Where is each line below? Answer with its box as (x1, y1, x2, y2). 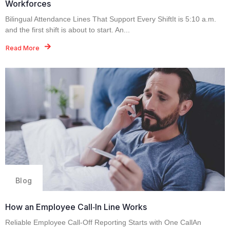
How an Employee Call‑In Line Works (5, 202, 147, 213)
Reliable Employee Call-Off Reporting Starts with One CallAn (5, 218, 201, 227)
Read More (6, 44, 40, 52)
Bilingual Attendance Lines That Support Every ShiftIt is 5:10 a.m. (5, 14, 216, 23)
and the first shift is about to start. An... (5, 25, 130, 34)
